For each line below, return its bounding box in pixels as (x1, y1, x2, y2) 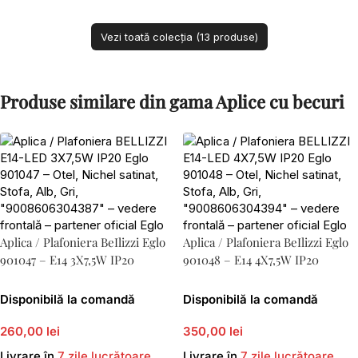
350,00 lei (183, 324, 243, 339)
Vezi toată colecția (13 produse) (100, 30, 258, 43)
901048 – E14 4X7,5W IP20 (183, 252, 319, 268)
